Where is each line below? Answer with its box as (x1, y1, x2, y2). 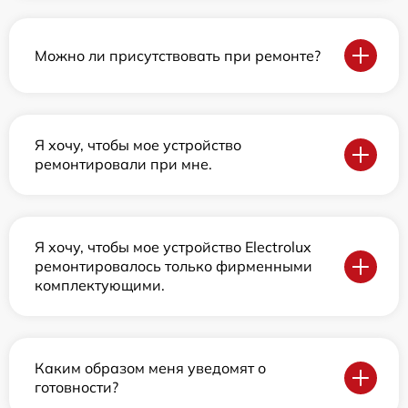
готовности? (35, 378, 118, 397)
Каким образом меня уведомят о (35, 359, 266, 378)
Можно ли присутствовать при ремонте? (35, 46, 321, 65)
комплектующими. (35, 276, 165, 295)
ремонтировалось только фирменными (35, 257, 312, 276)
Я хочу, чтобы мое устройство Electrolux (35, 238, 311, 257)
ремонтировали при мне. (35, 155, 212, 174)
